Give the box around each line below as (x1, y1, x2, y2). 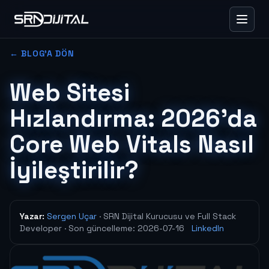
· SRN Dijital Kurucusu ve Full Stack (99, 211, 236, 222)
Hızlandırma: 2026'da (10, 103, 257, 134)
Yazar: (20, 211, 47, 222)
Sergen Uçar (47, 211, 97, 222)
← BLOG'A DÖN (10, 48, 74, 59)
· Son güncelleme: (64, 223, 138, 234)
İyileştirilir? (10, 155, 139, 186)
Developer (20, 223, 62, 234)
